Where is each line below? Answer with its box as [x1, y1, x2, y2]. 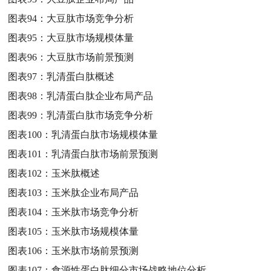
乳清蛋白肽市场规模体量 [51, 129, 158, 140]
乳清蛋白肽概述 [47, 71, 115, 82]
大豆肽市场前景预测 [47, 51, 134, 62]
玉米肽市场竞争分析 [51, 206, 139, 217]
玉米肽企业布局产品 [51, 187, 139, 198]
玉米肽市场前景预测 [51, 245, 139, 256]
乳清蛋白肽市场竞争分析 [47, 109, 154, 120]
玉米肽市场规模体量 [51, 226, 139, 237]
